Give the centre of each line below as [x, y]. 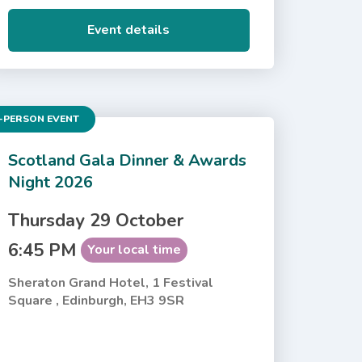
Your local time [134, 249]
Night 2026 [50, 182]
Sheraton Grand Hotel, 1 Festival [110, 282]
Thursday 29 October [95, 220]
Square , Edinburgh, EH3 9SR [96, 300]
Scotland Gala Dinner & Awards [127, 160]
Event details [129, 29]
